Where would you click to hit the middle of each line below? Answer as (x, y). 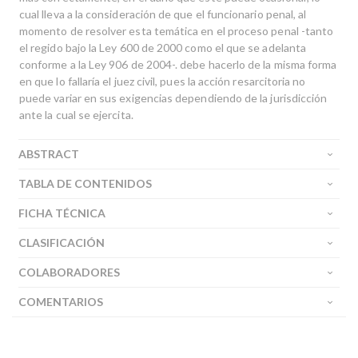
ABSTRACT (49, 154)
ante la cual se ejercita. (76, 115)
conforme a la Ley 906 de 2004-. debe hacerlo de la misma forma (178, 64)
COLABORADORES (69, 272)
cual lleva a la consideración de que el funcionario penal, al (163, 14)
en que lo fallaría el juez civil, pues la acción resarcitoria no (163, 81)
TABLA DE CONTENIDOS (85, 183)
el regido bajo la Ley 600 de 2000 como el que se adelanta (163, 48)
